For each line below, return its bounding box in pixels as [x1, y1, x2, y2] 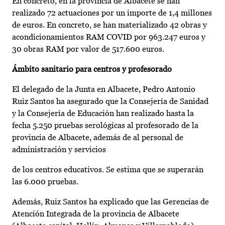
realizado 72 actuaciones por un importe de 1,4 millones [12, 8, 212, 18]
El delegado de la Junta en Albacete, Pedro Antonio [12, 84, 195, 94]
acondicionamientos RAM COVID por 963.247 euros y [12, 32, 205, 42]
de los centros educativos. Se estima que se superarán [12, 165, 203, 175]
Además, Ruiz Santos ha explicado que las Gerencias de [12, 197, 209, 207]
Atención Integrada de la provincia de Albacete [12, 209, 179, 219]
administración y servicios [12, 145, 106, 155]
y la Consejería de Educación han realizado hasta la [12, 108, 194, 119]
